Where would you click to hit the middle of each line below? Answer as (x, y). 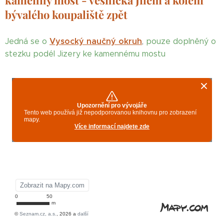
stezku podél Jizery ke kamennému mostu (85, 54)
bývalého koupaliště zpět (66, 14)
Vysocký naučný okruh (96, 41)
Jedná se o (26, 41)
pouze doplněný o (181, 41)
